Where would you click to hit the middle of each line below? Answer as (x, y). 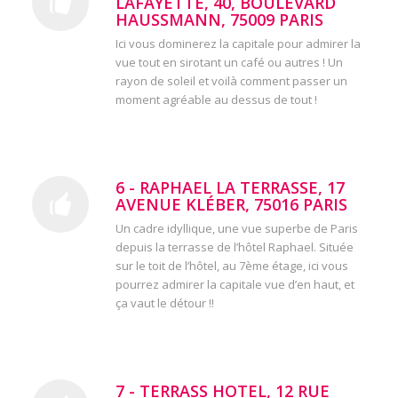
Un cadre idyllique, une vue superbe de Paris (236, 229)
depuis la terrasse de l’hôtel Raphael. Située (234, 247)
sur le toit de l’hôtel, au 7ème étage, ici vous (231, 266)
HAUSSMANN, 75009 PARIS (219, 20)
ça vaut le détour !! (164, 303)
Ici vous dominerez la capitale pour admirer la (238, 44)
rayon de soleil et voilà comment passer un (231, 81)
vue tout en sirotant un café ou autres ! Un (229, 63)
